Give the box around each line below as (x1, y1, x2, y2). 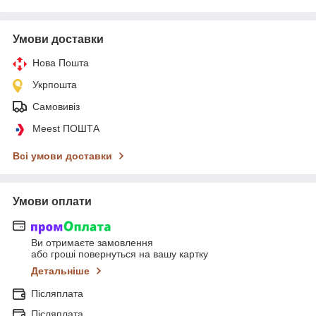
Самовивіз (32, 101, 80, 113)
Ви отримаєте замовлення (31, 236, 153, 248)
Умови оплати (13, 195, 92, 208)
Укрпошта (32, 79, 77, 91)
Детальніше (31, 265, 90, 276)
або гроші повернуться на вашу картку (31, 248, 208, 260)
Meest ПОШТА (32, 123, 99, 135)
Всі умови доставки (13, 150, 112, 162)
